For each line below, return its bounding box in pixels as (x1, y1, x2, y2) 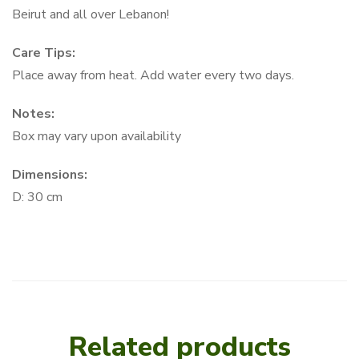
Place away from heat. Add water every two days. (12, 66, 294, 84)
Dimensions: (12, 165, 87, 184)
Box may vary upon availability (12, 127, 181, 145)
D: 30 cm (12, 188, 63, 206)
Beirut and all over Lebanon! (12, 5, 169, 23)
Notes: (12, 104, 54, 123)
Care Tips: (12, 43, 75, 62)
